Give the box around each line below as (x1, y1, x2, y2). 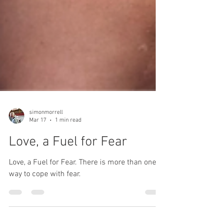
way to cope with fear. (9, 186, 81, 197)
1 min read (55, 134, 81, 142)
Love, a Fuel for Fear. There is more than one (9, 175, 156, 185)
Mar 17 (29, 134, 46, 142)
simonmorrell (29, 126, 63, 133)
